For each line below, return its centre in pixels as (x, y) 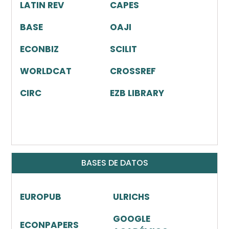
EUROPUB (42, 197)
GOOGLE (132, 219)
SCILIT (123, 49)
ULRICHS (131, 197)
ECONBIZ (39, 49)
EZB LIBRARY (137, 93)
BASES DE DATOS (114, 163)
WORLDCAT (46, 71)
